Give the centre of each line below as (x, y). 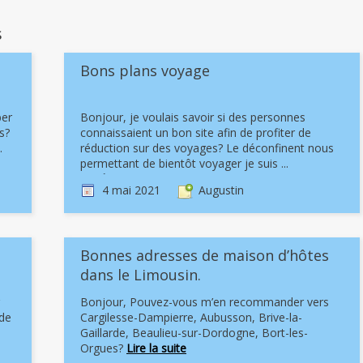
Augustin (221, 190)
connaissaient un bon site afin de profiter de (196, 132)
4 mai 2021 (131, 190)
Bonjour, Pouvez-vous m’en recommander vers (205, 302)
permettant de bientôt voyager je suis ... (184, 163)
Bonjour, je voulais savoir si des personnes (193, 117)
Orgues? (103, 348)
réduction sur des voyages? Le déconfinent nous (207, 148)
